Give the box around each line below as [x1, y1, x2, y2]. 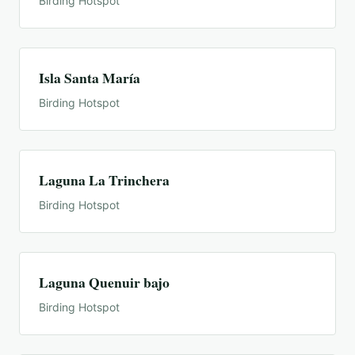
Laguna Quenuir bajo [39, 272, 170, 293]
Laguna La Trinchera [39, 170, 170, 191]
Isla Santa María [39, 67, 140, 89]
